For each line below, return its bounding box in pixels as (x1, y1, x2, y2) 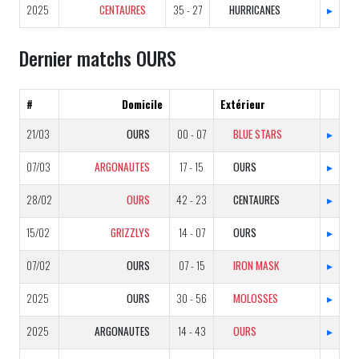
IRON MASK (233, 257, 279, 273)
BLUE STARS (233, 126, 282, 142)
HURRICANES (229, 2, 280, 18)
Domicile (122, 96, 163, 112)
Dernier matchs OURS (19, 44, 176, 72)
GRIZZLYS (111, 224, 150, 240)
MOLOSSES (233, 290, 278, 306)
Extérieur (220, 96, 265, 112)
